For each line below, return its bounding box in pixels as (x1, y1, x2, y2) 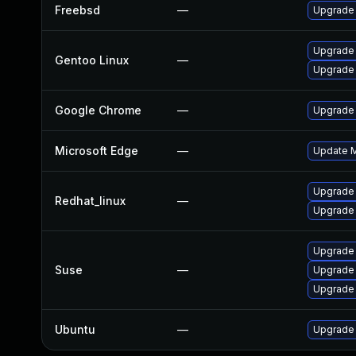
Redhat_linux (55, 194, 126, 207)
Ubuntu (55, 323, 95, 336)
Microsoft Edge (55, 144, 138, 157)
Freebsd (55, 3, 100, 17)
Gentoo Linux (55, 53, 129, 67)
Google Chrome (55, 103, 141, 117)
